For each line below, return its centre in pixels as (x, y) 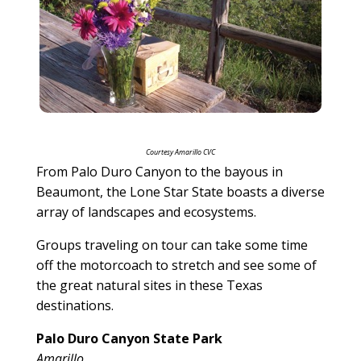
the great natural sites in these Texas (149, 285)
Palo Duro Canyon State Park (129, 338)
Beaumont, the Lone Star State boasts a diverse (180, 191)
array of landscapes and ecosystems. (146, 212)
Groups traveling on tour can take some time (172, 245)
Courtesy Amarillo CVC (180, 151)
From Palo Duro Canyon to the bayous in (159, 171)
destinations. (75, 305)
